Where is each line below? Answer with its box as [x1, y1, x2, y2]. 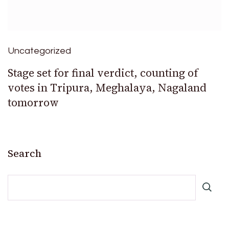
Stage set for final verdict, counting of [8, 65, 198, 81]
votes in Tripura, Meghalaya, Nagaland [8, 80, 207, 96]
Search [8, 146, 41, 161]
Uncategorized [8, 46, 71, 56]
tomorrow [8, 95, 59, 110]
